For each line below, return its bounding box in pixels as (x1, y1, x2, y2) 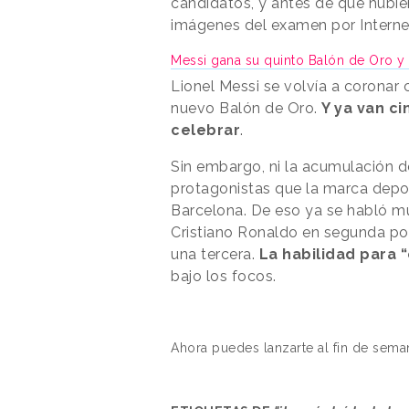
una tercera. (171, 245, 259, 263)
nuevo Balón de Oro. (171, 99, 321, 117)
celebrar (171, 121, 240, 139)
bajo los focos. (171, 267, 277, 285)
